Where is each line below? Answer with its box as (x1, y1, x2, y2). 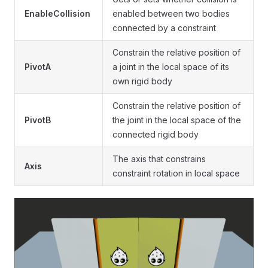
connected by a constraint (112, 23, 216, 33)
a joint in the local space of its (112, 62, 229, 72)
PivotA (25, 62, 51, 72)
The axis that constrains (112, 154, 206, 164)
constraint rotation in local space (112, 168, 240, 178)
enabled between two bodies (112, 8, 230, 19)
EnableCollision (25, 8, 90, 19)
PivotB (25, 115, 51, 125)
